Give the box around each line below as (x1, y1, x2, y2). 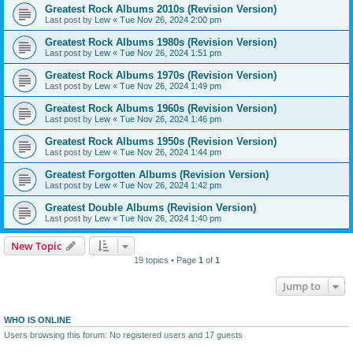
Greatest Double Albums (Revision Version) (45, 202, 256, 214)
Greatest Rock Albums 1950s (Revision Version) (45, 136, 277, 148)
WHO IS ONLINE (4, 315, 71, 325)
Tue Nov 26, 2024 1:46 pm (120, 114, 221, 124)
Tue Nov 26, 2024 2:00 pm (120, 15, 221, 25)
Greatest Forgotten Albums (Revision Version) (45, 169, 269, 181)
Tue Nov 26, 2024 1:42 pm (120, 180, 221, 191)
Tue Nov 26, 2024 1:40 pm (120, 214, 221, 224)
